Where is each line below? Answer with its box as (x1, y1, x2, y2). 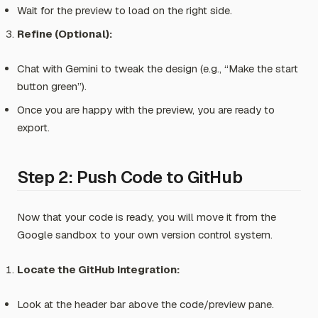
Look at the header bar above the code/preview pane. (17, 297, 274, 311)
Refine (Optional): (17, 27, 112, 40)
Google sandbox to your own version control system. (17, 228, 273, 241)
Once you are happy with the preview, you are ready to (17, 103, 275, 116)
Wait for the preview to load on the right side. (17, 4, 232, 17)
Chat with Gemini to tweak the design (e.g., (17, 62, 224, 75)
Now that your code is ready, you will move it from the (17, 210, 276, 224)
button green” (17, 79, 82, 93)
